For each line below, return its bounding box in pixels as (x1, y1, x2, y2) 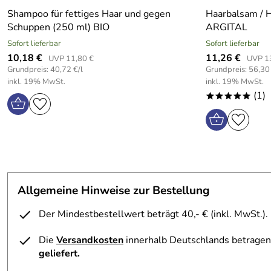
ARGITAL (205, 21, 247, 34)
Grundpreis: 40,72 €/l (7, 64, 83, 75)
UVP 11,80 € (48, 53, 94, 64)
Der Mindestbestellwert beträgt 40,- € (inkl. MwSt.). (39, 207, 268, 221)
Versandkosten (56, 233, 123, 247)
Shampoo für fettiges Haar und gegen (7, 7, 171, 21)
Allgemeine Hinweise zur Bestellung (18, 183, 209, 198)
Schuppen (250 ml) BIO (7, 21, 109, 34)
